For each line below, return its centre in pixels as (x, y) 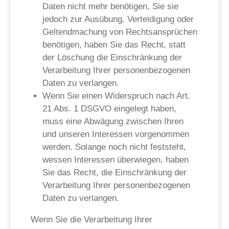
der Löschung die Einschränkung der (112, 58)
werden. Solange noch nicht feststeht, (114, 147)
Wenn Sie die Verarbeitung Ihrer (91, 220)
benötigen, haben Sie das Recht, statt (114, 45)
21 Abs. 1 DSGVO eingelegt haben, (109, 109)
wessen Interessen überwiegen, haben (116, 160)
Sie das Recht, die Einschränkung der (114, 173)
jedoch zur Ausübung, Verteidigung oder (118, 19)
